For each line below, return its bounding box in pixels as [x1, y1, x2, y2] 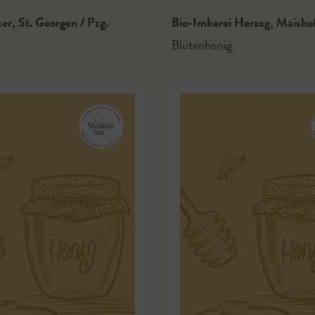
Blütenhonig [172, 34, 232, 54]
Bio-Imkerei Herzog [172, 12, 273, 32]
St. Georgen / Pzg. [15, 12, 108, 32]
